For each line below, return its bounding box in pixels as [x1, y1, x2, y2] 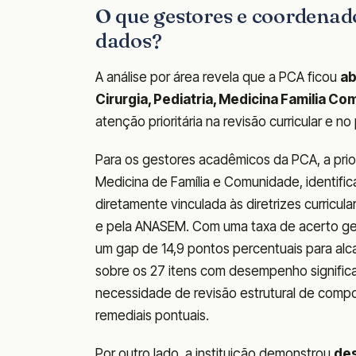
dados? [95, 28, 162, 54]
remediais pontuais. [95, 308, 209, 324]
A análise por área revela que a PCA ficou [95, 69, 340, 86]
